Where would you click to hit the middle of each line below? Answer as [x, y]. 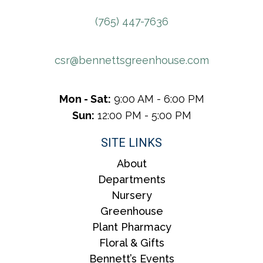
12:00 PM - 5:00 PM [143, 115]
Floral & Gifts [131, 242]
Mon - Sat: [85, 99]
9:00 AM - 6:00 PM [157, 99]
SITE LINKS [131, 142]
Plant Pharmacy [131, 227]
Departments [131, 179]
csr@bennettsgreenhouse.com [131, 60]
